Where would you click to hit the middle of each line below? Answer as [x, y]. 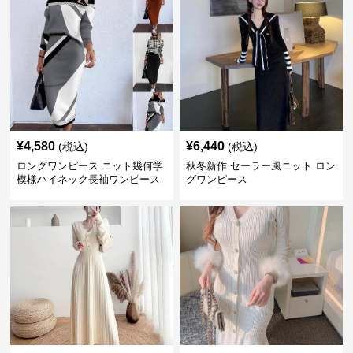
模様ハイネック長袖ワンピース [89, 179]
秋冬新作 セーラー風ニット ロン [260, 166]
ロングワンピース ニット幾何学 [90, 166]
